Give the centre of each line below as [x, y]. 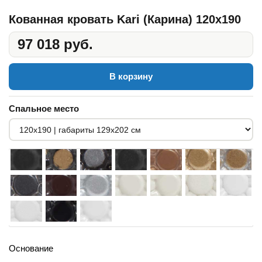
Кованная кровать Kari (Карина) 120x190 [125, 19]
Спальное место [44, 108]
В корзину [131, 76]
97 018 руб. [55, 44]
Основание [31, 248]
